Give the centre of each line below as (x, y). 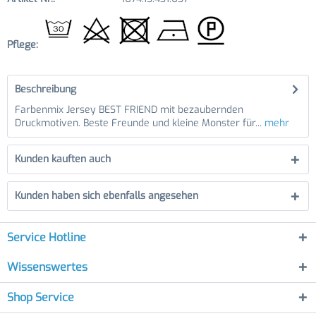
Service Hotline (47, 237)
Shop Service (41, 297)
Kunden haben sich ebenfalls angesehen (107, 196)
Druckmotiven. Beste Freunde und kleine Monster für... (138, 123)
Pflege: (24, 45)
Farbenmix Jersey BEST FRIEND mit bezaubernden (129, 110)
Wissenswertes (47, 267)
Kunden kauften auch (63, 159)
